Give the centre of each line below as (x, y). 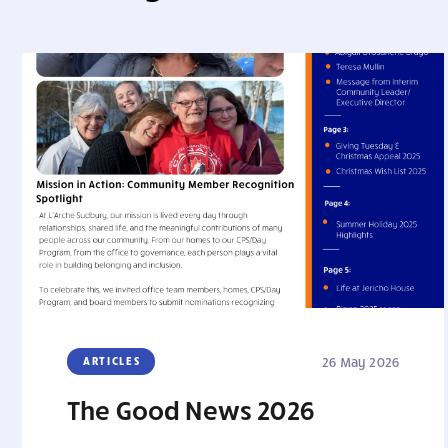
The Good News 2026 (191, 409)
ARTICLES (112, 360)
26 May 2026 (360, 362)
